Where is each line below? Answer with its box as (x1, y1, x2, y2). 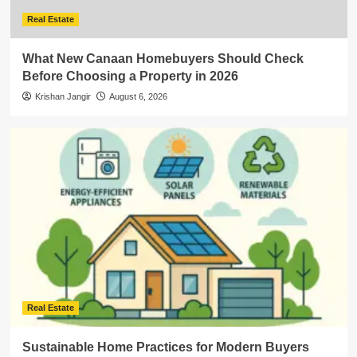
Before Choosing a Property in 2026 (22, 69, 238, 83)
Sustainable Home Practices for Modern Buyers (22, 340, 309, 354)
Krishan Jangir (34, 92, 91, 101)
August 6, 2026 (108, 92, 167, 101)
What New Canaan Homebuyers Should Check (22, 52, 304, 65)
